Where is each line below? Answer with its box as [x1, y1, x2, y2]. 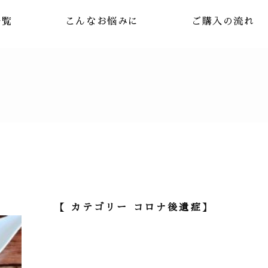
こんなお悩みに [65, 16, 139, 26]
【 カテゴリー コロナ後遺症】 [54, 203, 214, 212]
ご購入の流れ [191, 16, 255, 26]
